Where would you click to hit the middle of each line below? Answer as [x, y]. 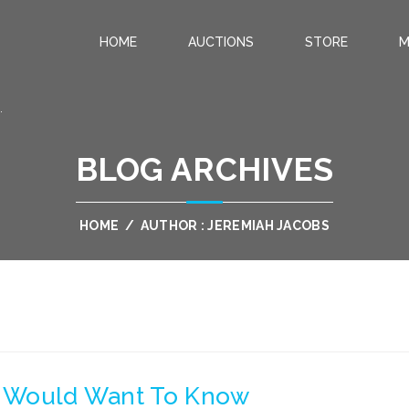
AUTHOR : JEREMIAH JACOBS [233, 225]
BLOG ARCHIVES [204, 169]
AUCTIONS [221, 42]
